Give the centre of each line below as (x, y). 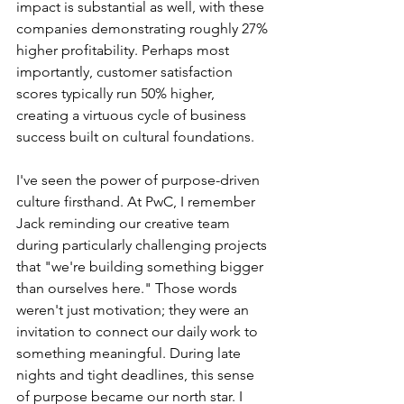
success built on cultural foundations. (135, 137)
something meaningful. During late (130, 353)
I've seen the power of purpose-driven (140, 180)
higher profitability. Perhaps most (124, 50)
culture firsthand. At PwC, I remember (138, 202)
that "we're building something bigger (142, 266)
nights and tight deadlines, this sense (137, 375)
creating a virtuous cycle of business (133, 115)
